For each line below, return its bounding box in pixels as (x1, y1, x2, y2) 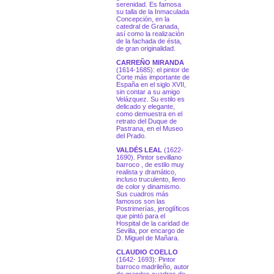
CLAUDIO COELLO (116, 248, 178, 256)
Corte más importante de (116, 73, 190, 81)
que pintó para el (116, 212, 165, 220)
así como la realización (116, 30, 184, 38)
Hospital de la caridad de (116, 220, 189, 228)
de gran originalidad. (116, 45, 176, 53)
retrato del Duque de (116, 117, 177, 125)
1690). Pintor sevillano (116, 154, 182, 161)
